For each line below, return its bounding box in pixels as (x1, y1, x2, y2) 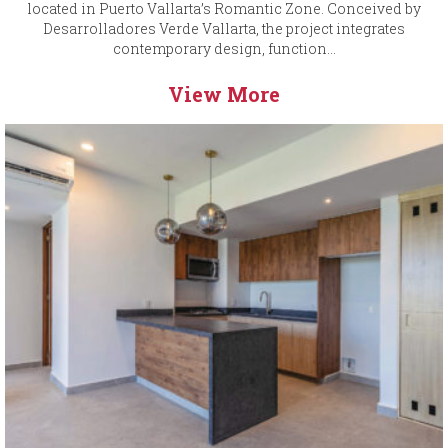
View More (168, 81, 280, 108)
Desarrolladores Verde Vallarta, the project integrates (43, 19, 405, 39)
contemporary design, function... (112, 39, 336, 59)
